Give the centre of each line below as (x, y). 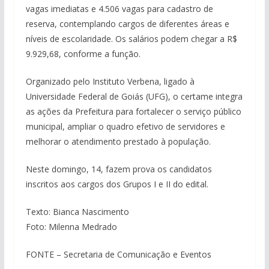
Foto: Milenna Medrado (71, 226)
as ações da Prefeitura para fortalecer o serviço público (133, 111)
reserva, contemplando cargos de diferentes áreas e (127, 23)
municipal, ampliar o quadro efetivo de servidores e (125, 126)
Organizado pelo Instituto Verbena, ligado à (110, 81)
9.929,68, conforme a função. (83, 53)
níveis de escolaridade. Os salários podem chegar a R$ (131, 38)
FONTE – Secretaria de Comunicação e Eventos (118, 254)
